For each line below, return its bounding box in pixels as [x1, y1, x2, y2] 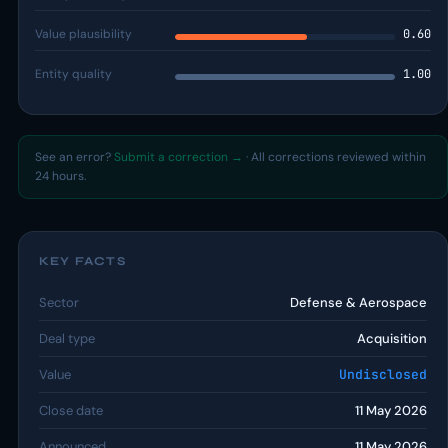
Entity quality [35, 66, 112, 82]
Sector [39, 294, 79, 311]
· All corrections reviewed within [243, 149, 426, 165]
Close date [39, 402, 103, 419]
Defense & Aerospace [290, 294, 427, 311]
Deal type [39, 330, 95, 347]
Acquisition [357, 330, 427, 347]
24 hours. [35, 168, 86, 184]
